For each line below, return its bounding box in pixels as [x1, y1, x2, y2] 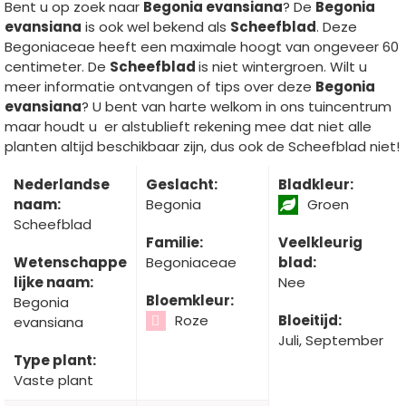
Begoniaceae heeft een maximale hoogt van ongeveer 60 [5, 36, 399, 56]
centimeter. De [5, 56, 110, 76]
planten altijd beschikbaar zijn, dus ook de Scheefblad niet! [5, 136, 400, 156]
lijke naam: [14, 272, 93, 292]
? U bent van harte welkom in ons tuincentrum [82, 96, 391, 116]
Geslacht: [145, 174, 217, 194]
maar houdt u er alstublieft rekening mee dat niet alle [5, 116, 372, 136]
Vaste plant [14, 370, 93, 390]
